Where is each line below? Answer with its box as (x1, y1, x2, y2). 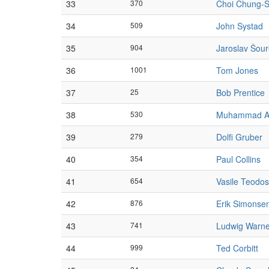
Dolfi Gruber (216, 131, 262, 143)
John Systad (216, 20, 263, 32)
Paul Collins (216, 153, 261, 165)
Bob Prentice (216, 86, 265, 98)
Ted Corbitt (216, 242, 258, 254)
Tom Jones (216, 64, 258, 76)
